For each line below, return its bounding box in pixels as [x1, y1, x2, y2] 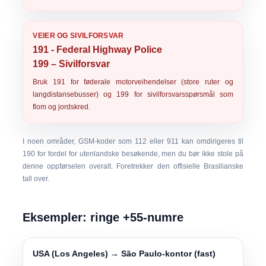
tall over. [23, 175, 50, 183]
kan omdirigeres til [178, 137, 243, 145]
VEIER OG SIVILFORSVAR [33, 31, 124, 40]
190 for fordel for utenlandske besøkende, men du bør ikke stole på [23, 150, 243, 158]
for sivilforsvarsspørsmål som [129, 90, 233, 99]
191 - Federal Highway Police [33, 45, 163, 55]
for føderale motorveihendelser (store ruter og [65, 78, 233, 86]
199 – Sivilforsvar [33, 59, 110, 69]
